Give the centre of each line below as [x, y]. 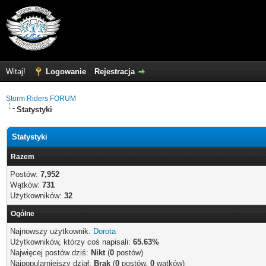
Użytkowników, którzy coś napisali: [72, 242]
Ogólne [23, 214]
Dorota [104, 231]
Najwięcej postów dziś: [50, 253]
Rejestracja [115, 72]
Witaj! [17, 72]
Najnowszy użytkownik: [52, 231]
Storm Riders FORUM [41, 99]
